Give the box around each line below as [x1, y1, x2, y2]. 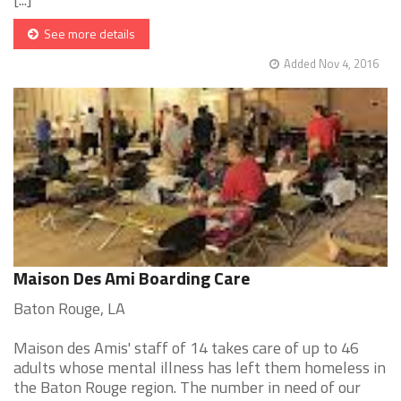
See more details [38, 24, 135, 44]
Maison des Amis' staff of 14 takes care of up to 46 [13, 336, 359, 361]
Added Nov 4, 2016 [284, 55, 379, 73]
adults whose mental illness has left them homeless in [13, 355, 386, 380]
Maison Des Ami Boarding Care [13, 264, 250, 293]
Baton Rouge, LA [13, 296, 125, 321]
